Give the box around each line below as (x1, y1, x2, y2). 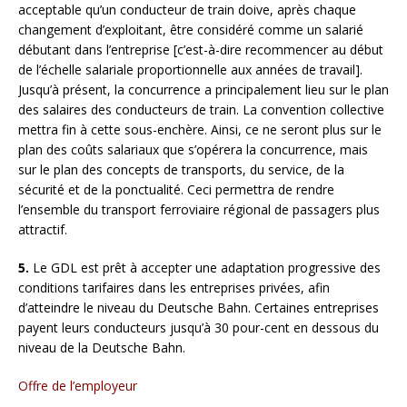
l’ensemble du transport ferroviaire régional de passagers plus (18, 200, 380, 218)
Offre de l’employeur (18, 376, 137, 394)
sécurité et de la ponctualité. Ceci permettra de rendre (18, 180, 334, 198)
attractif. (18, 220, 67, 238)
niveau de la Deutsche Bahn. (18, 338, 185, 356)
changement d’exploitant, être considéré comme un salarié (18, 20, 363, 38)
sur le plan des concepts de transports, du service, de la (18, 160, 344, 178)
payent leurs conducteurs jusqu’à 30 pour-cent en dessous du (18, 318, 379, 336)
